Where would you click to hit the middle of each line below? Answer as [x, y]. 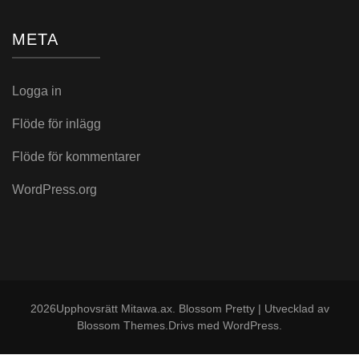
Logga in [37, 91]
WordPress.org [54, 190]
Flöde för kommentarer [76, 157]
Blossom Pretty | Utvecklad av [254, 309]
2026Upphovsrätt [75, 309]
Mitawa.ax [146, 309]
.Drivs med [194, 325]
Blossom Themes [121, 325]
